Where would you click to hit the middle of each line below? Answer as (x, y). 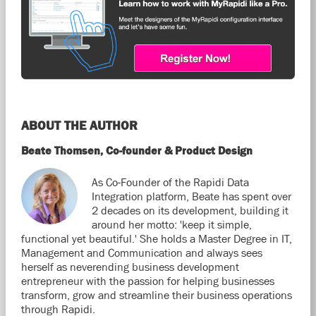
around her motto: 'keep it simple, (171, 224)
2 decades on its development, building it (190, 210)
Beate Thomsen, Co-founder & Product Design (136, 150)
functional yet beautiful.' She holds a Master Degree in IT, (156, 238)
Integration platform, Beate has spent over (191, 196)
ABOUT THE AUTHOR (79, 125)
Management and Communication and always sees (141, 252)
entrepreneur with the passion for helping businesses (147, 280)
